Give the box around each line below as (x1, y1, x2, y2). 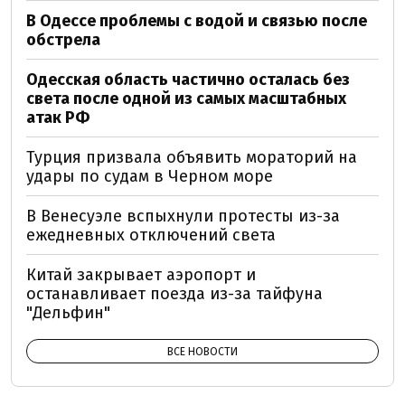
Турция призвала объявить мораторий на (26, 146, 357, 167)
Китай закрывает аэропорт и (26, 264, 256, 285)
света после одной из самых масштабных (26, 88, 346, 108)
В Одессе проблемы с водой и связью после (26, 10, 367, 31)
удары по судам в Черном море (26, 165, 273, 186)
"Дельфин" (26, 302, 110, 323)
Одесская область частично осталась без (26, 69, 350, 89)
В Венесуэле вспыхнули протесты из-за (26, 205, 340, 226)
